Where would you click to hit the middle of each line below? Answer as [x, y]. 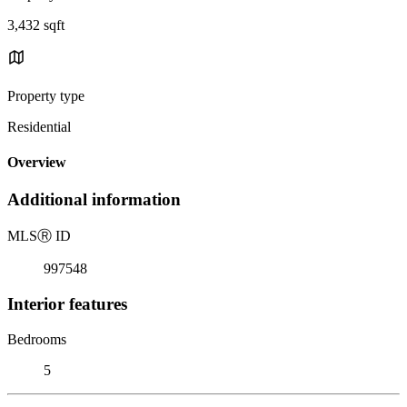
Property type [46, 95]
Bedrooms [37, 339]
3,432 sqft [36, 25]
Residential [39, 126]
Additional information [94, 200]
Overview [37, 163]
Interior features [67, 303]
